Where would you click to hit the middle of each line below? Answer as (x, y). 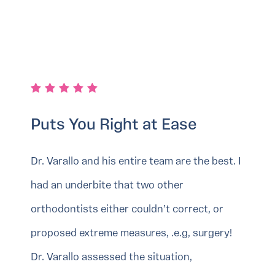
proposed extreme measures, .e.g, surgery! (131, 234)
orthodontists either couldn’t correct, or (127, 210)
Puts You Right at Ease (114, 126)
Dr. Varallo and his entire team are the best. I (136, 162)
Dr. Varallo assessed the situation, (111, 258)
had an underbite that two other (107, 186)
